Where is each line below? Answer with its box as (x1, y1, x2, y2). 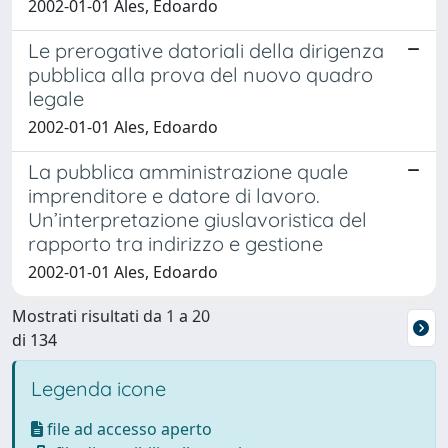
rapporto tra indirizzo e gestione (28, 231, 323, 256)
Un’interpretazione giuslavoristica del (28, 207, 367, 232)
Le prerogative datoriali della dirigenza (28, 38, 384, 63)
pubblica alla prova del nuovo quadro (28, 62, 373, 87)
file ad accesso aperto (43, 418, 212, 440)
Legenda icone (31, 376, 166, 401)
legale (28, 86, 84, 111)
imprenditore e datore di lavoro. (28, 183, 320, 208)
